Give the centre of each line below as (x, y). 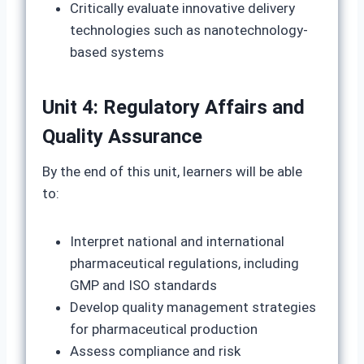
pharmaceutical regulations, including (184, 263)
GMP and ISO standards (143, 285)
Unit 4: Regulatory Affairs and (173, 107)
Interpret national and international (177, 241)
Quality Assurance (122, 136)
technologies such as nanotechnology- (189, 30)
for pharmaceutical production (164, 329)
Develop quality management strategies (193, 307)
